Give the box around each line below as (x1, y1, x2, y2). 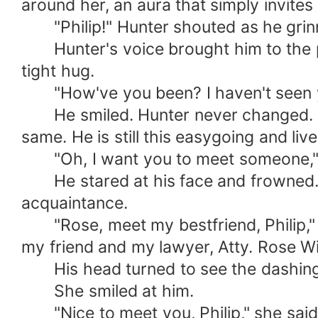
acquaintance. (21, 193, 128, 214)
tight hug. (21, 61, 94, 82)
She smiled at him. (21, 281, 194, 302)
